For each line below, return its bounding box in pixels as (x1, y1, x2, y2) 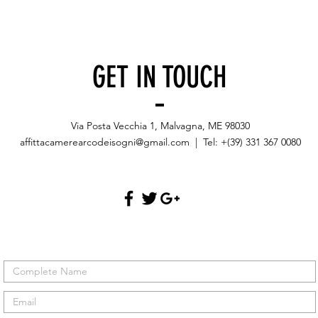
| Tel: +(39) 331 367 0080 (189, 136, 301, 148)
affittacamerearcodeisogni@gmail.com (19, 136, 190, 148)
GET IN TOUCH (92, 60, 226, 95)
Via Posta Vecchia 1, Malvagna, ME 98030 (70, 119, 250, 132)
